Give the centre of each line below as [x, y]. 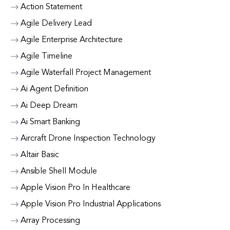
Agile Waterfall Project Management [86, 73]
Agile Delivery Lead [56, 24]
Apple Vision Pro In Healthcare [75, 188]
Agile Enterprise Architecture [72, 40]
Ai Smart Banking [50, 122]
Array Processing [50, 221]
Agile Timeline [46, 56]
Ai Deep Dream [49, 106]
